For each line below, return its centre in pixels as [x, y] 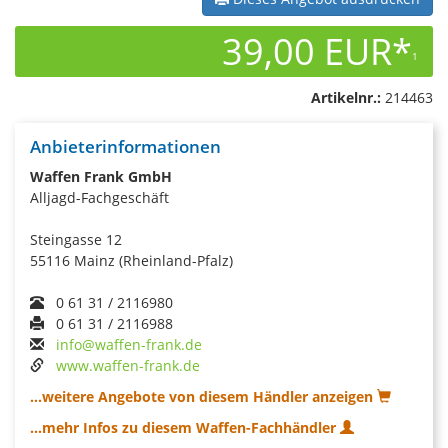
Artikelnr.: [346, 97]
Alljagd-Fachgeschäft [99, 197]
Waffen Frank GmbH [101, 176]
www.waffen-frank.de [128, 365]
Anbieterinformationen [125, 146]
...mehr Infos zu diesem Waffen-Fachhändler [185, 427]
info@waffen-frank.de [129, 344]
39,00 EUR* [317, 51]
